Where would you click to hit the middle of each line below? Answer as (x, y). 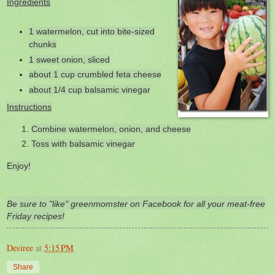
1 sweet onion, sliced (70, 59)
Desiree (20, 247)
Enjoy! (19, 165)
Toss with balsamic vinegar (83, 144)
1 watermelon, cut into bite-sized (92, 32)
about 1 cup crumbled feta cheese (95, 75)
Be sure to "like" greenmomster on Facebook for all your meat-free (136, 203)
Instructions (29, 107)
